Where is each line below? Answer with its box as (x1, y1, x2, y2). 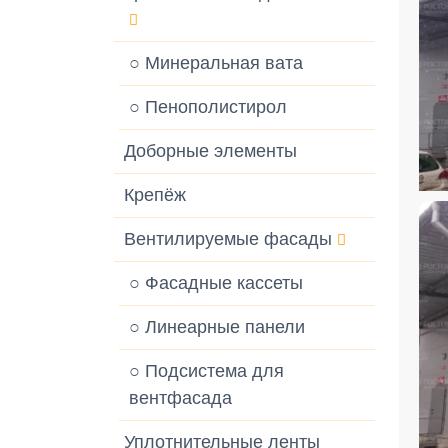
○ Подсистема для (129, 361, 284, 381)
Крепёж (124, 185, 186, 205)
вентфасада (129, 388, 232, 408)
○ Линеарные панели (129, 317, 305, 337)
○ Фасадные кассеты (129, 273, 303, 293)
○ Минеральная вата (129, 53, 303, 73)
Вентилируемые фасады (124, 229, 332, 249)
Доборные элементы (124, 141, 297, 161)
